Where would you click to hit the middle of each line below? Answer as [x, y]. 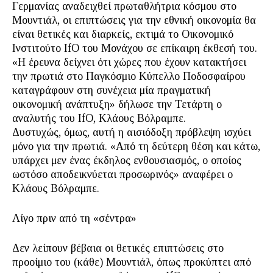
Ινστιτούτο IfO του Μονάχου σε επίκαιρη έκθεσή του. [135, 48]
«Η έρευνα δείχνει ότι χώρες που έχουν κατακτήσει [129, 62]
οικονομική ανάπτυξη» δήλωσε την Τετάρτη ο [117, 105]
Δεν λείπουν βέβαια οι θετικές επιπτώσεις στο [118, 248]
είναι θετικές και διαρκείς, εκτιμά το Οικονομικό [123, 34]
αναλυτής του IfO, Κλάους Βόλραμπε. [99, 119]
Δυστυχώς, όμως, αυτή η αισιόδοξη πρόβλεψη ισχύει [132, 133]
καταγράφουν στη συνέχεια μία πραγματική [112, 90]
